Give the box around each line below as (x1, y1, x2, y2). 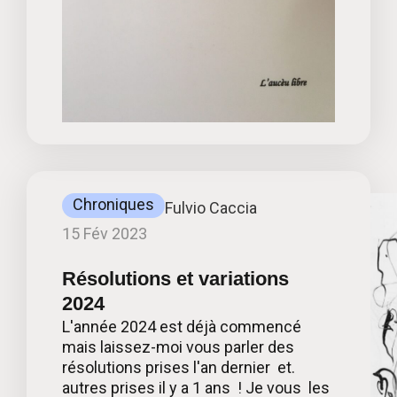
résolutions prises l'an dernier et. (62, 358, 295, 378)
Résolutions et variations (62, 268, 289, 291)
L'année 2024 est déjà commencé (62, 317, 301, 337)
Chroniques (73, 195, 154, 214)
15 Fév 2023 (62, 224, 147, 244)
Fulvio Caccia (165, 198, 257, 218)
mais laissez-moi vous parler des (62, 338, 294, 357)
